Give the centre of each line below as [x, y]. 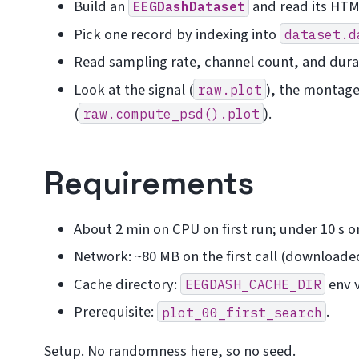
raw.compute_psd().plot [171, 113]
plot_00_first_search [242, 312]
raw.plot [230, 89]
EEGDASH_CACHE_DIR [253, 284]
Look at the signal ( [133, 89]
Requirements [149, 184]
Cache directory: [127, 284]
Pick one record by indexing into [176, 34]
